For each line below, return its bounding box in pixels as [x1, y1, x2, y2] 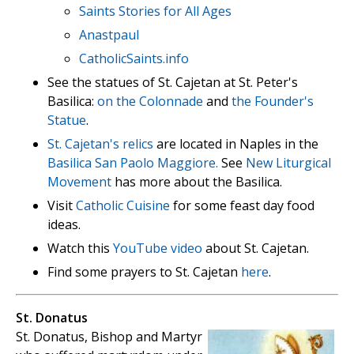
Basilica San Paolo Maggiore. [47, 153, 218, 171]
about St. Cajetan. [202, 239, 309, 257]
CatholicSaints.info [79, 49, 189, 67]
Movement [47, 172, 111, 190]
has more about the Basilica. [111, 172, 282, 190]
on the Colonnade [97, 92, 203, 110]
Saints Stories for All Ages [79, 2, 232, 20]
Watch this [47, 239, 113, 257]
